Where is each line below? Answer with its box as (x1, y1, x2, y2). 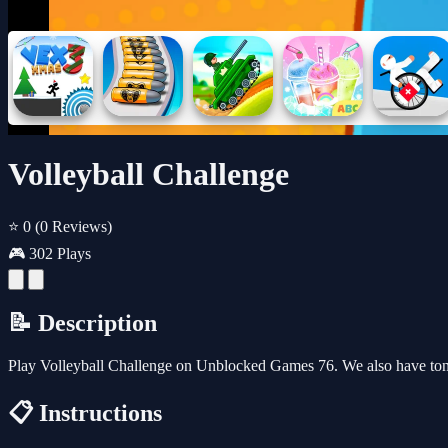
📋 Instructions (8, 399, 162, 426)
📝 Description (8, 309, 157, 336)
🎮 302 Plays (8, 244, 91, 262)
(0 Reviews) (35, 217, 112, 235)
